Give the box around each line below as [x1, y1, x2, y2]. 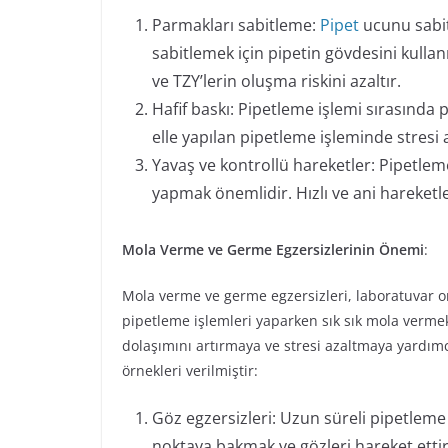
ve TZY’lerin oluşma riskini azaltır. [152, 70, 401, 93]
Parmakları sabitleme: [152, 14, 320, 37]
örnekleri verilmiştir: [122, 361, 258, 381]
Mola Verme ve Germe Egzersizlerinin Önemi [122, 240, 424, 260]
